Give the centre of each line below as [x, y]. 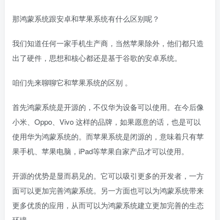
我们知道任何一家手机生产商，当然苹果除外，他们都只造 [108, 43]
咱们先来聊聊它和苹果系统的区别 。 [72, 82]
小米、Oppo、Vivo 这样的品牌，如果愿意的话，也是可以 [107, 121]
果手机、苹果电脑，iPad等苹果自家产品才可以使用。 [100, 151]
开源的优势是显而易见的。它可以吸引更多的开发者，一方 [108, 175]
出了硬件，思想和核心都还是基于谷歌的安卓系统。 [97, 57]
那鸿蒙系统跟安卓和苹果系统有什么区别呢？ [86, 18]
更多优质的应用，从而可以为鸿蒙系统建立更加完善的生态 [108, 205]
